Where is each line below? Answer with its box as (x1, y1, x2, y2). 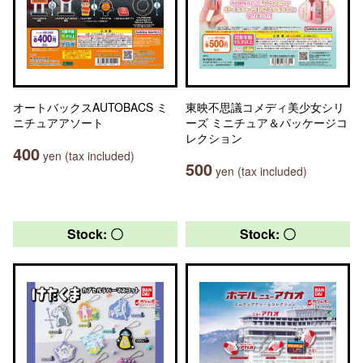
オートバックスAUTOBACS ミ (13, 99, 168, 115)
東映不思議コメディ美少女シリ (186, 99, 344, 115)
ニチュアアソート (13, 114, 104, 130)
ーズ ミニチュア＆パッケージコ (186, 114, 348, 130)
